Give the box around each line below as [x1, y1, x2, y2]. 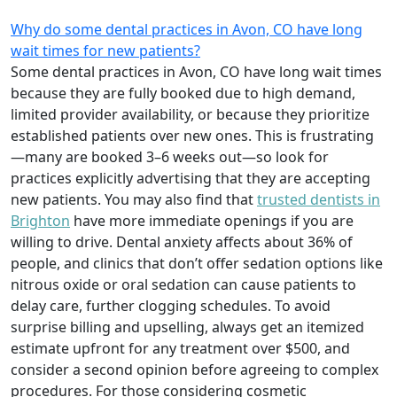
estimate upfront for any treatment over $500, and [11, 338, 350, 358]
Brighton [11, 210, 70, 230]
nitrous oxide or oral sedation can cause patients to [11, 274, 356, 294]
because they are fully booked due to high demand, [11, 82, 355, 103]
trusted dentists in [257, 189, 380, 209]
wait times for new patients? [11, 40, 200, 60]
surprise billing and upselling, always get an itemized [11, 316, 364, 337]
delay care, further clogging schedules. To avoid [11, 295, 331, 315]
